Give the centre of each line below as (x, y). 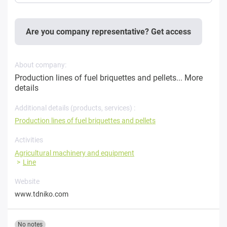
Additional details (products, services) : (75, 108)
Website (27, 182)
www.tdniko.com (42, 194)
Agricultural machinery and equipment (74, 153)
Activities (29, 140)
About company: (41, 65)
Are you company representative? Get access (108, 31)
